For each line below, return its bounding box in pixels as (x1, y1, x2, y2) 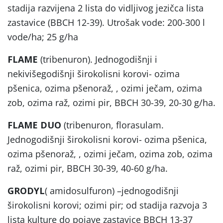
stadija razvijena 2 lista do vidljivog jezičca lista (7, 1, 204, 14)
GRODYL (7, 184, 45, 197)
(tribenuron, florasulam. (61, 118, 164, 131)
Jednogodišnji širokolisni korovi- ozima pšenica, (7, 133, 207, 145)
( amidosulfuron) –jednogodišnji (45, 184, 179, 197)
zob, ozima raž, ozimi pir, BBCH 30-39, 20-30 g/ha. (7, 96, 216, 109)
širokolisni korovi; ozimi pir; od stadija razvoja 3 (7, 199, 207, 211)
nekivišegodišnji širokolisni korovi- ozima (7, 67, 180, 80)
